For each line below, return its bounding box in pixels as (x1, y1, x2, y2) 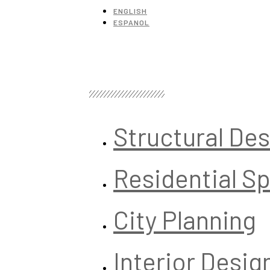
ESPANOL (113, 18, 149, 27)
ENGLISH (113, 7, 147, 15)
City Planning (113, 204, 256, 234)
